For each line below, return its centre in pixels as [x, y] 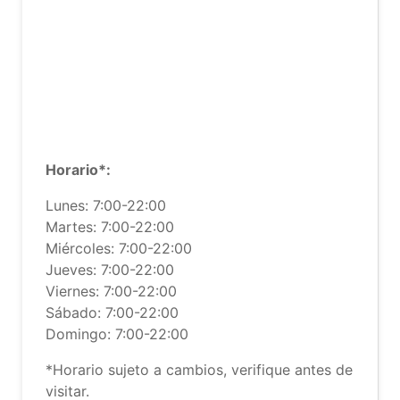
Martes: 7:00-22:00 [110, 227]
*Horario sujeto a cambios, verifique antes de [199, 370]
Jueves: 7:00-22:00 [110, 270]
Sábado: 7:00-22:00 [112, 312]
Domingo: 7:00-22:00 [117, 334]
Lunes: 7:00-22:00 [106, 205]
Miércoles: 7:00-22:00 [119, 248]
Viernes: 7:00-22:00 [111, 291]
